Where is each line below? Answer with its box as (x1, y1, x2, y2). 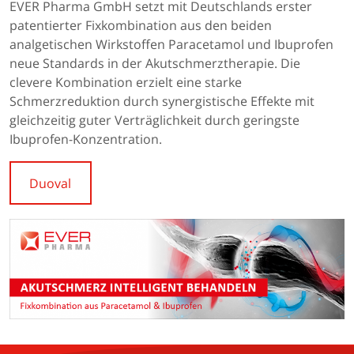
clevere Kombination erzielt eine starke (9, 73, 242, 91)
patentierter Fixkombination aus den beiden (9, 16, 272, 34)
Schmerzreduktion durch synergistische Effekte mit (9, 92, 314, 110)
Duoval (29, 174, 72, 192)
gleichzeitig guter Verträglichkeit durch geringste (9, 111, 299, 129)
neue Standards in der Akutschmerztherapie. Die (9, 54, 300, 72)
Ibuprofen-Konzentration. (9, 130, 162, 148)
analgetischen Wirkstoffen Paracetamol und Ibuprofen (9, 35, 333, 53)
